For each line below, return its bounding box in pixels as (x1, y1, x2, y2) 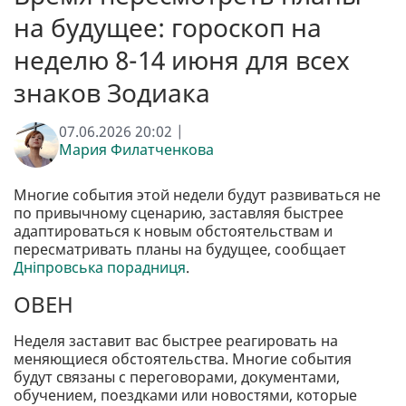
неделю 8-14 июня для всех (14, 43, 350, 78)
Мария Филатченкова (59, 140, 214, 160)
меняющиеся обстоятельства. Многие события (14, 349, 352, 370)
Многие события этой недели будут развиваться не (14, 185, 381, 206)
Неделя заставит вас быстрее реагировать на (14, 331, 338, 352)
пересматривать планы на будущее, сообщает (14, 239, 346, 260)
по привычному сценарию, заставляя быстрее (14, 203, 343, 224)
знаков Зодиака (14, 75, 210, 111)
